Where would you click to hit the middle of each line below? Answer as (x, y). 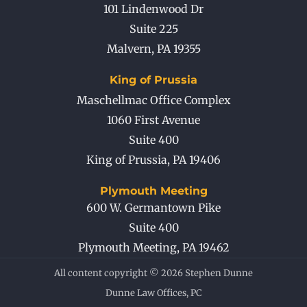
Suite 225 (153, 29)
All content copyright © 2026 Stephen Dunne (153, 273)
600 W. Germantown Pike (153, 208)
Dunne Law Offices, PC (153, 293)
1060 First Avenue (153, 120)
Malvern (129, 49)
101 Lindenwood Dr (153, 9)
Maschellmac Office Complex (153, 100)
